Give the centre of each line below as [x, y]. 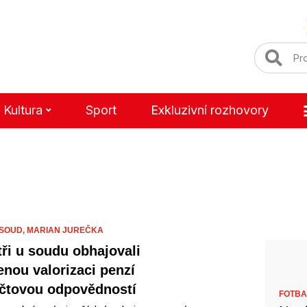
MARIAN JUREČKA [65, 230]
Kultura [23, 110]
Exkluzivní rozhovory [209, 110]
